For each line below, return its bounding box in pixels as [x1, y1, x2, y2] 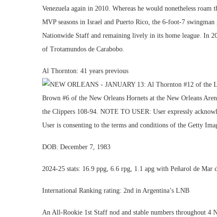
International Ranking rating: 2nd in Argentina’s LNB [42, 187, 189, 194]
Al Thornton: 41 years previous [42, 67, 128, 75]
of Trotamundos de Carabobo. [42, 46, 124, 53]
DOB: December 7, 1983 [42, 143, 110, 151]
